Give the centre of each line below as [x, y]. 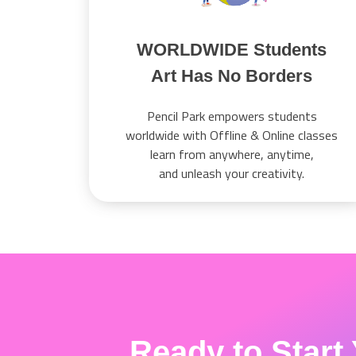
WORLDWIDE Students [232, 50]
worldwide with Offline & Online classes [232, 135]
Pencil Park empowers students [232, 116]
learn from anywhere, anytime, [232, 155]
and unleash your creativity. [232, 174]
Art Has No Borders [232, 76]
